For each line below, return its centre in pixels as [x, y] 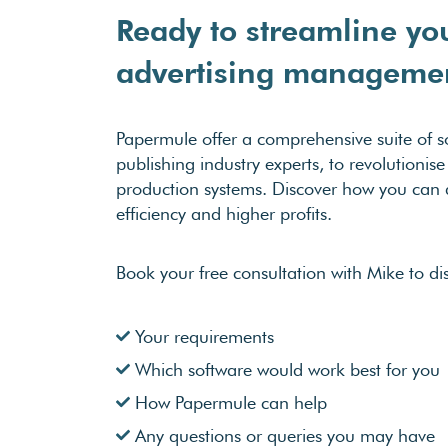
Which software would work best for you [285, 370]
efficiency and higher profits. [224, 214]
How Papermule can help [228, 403]
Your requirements [202, 337]
